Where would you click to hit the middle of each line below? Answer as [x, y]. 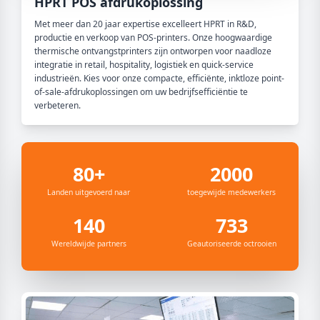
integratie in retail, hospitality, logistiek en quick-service [144, 65]
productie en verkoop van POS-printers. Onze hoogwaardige [153, 37]
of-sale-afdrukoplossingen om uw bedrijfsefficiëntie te [141, 92]
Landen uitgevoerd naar [89, 192]
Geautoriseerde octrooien [231, 244]
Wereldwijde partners [89, 244]
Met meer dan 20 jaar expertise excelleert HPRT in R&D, [145, 24]
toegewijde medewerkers [231, 192]
